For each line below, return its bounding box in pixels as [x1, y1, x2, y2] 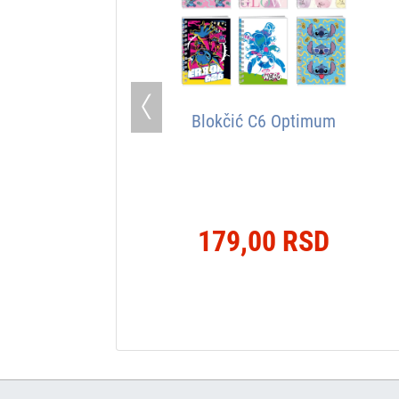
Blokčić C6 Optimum [191, 110, 336, 132]
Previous [145, 107, 195, 125]
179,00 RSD [197, 224, 330, 258]
